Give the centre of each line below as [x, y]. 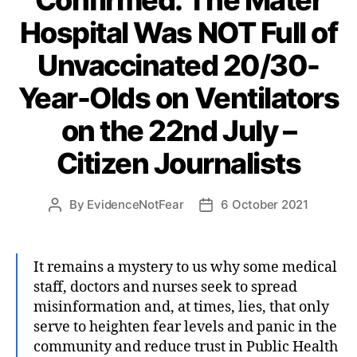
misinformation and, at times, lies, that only [181, 307]
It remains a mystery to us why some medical [185, 267]
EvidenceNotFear [135, 204]
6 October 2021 [265, 204]
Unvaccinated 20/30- [178, 65]
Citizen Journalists [178, 163]
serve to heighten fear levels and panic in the [185, 327]
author [73, 222]
